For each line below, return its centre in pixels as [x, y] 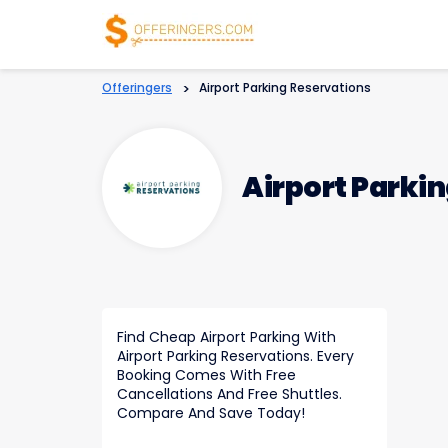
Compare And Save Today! [211, 413]
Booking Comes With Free [206, 375]
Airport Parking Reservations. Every [235, 356]
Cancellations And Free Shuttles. [229, 394]
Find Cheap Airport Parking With [226, 337]
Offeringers [137, 87]
